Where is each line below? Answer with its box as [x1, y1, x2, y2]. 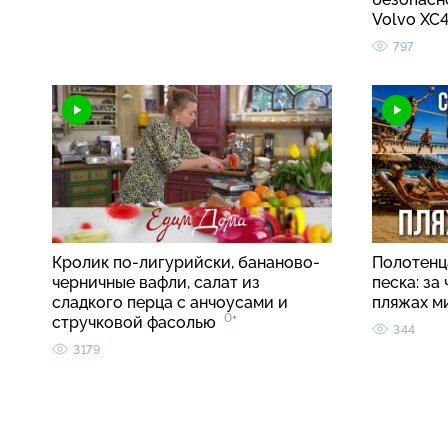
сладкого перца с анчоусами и [52, 293, 288, 313]
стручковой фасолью [52, 313, 224, 333]
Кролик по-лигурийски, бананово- [52, 253, 320, 273]
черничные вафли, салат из [52, 273, 260, 293]
